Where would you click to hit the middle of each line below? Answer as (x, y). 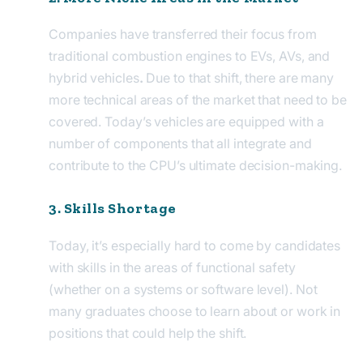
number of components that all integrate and (180, 144)
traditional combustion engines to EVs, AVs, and (190, 56)
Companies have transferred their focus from (183, 34)
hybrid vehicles (94, 78)
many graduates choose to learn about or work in (195, 311)
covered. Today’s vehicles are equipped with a (186, 122)
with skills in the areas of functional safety (172, 267)
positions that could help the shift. (148, 333)
